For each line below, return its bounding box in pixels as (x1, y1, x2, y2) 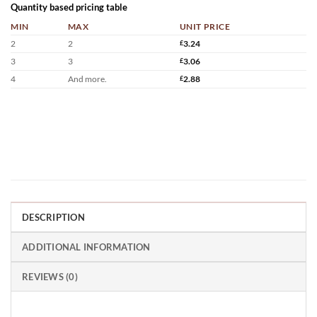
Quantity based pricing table (11, 1, 127, 13)
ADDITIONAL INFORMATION (22, 241, 151, 253)
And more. (67, 74, 107, 83)
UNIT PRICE (179, 21, 231, 31)
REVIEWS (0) (22, 270, 78, 282)
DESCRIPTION (22, 211, 85, 223)
